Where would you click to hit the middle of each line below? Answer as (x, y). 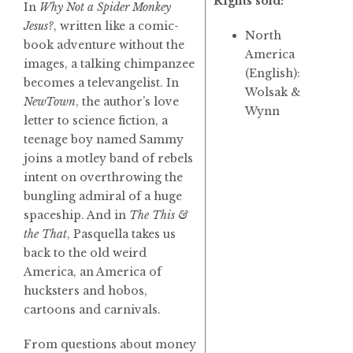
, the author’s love (127, 101)
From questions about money (110, 344)
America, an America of (93, 271)
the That (45, 234)
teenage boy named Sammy (104, 139)
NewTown (50, 101)
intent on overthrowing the (103, 177)
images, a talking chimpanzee (109, 63)
